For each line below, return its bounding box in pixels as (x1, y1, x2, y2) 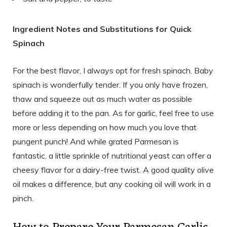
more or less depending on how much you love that (13, 122, 197, 132)
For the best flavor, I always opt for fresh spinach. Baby (13, 65, 213, 75)
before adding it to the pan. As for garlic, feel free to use (13, 107, 214, 118)
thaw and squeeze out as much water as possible (13, 93, 192, 104)
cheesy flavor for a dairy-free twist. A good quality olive (13, 164, 214, 175)
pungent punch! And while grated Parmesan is (13, 136, 179, 146)
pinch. (13, 193, 33, 203)
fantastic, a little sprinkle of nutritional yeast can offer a (13, 150, 211, 161)
